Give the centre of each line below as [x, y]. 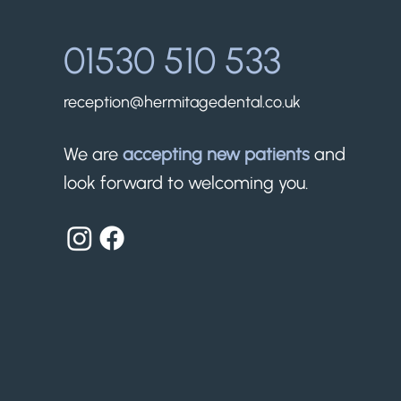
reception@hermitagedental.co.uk [182, 102]
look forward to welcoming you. [186, 183]
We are [93, 154]
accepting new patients [216, 154]
